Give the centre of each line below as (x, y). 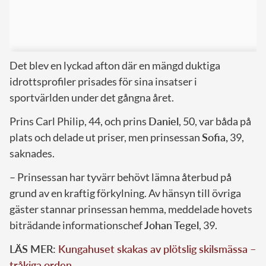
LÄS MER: (34, 249)
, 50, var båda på (215, 121)
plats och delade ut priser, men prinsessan (106, 137)
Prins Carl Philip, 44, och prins (79, 121)
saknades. (32, 153)
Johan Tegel (172, 225)
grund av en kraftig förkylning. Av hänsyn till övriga (125, 193)
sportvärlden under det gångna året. (92, 98)
